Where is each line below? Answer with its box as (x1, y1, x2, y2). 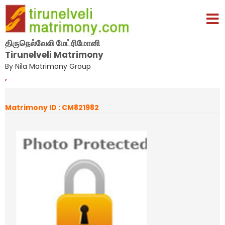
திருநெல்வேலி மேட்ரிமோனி (5, 37, 100, 49)
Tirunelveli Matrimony (5, 48, 103, 61)
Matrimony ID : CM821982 (5, 102, 99, 113)
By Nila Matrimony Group (5, 61, 91, 71)
